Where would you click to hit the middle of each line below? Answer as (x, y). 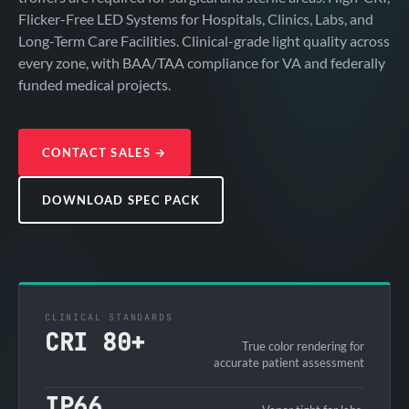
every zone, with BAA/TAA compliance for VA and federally (202, 62)
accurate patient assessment (289, 362)
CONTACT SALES (99, 152)
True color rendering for (303, 346)
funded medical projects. (94, 84)
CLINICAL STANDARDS (109, 317)
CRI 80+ (95, 341)
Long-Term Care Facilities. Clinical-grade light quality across (204, 40)
